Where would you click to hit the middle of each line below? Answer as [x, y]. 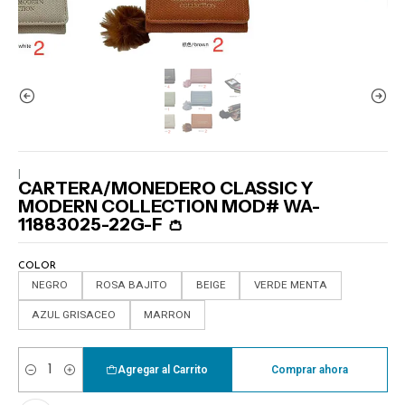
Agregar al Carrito [163, 370]
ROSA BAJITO [132, 285]
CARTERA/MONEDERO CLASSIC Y [165, 188]
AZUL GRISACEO [74, 314]
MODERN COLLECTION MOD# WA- [169, 207]
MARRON [168, 314]
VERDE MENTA [290, 285]
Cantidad [40, 377]
